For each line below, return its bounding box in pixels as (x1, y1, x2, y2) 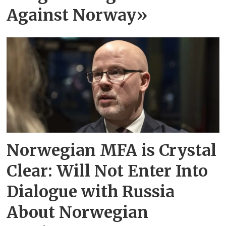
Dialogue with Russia (7, 181, 175, 202)
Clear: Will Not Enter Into (7, 160, 208, 181)
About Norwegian (7, 202, 149, 222)
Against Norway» (7, 5, 148, 25)
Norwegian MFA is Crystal (7, 140, 217, 160)
